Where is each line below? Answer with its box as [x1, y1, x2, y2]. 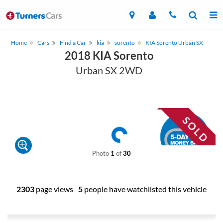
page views [34, 184, 73, 194]
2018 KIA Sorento [64, 49, 154, 62]
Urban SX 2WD [76, 64, 142, 76]
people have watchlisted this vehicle [83, 184, 207, 194]
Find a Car [60, 39, 86, 46]
